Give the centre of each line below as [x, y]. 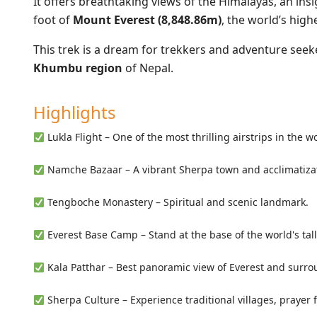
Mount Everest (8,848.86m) [147, 20]
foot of [53, 20]
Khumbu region [78, 68]
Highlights [75, 113]
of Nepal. [148, 68]
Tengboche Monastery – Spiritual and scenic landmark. [176, 202]
